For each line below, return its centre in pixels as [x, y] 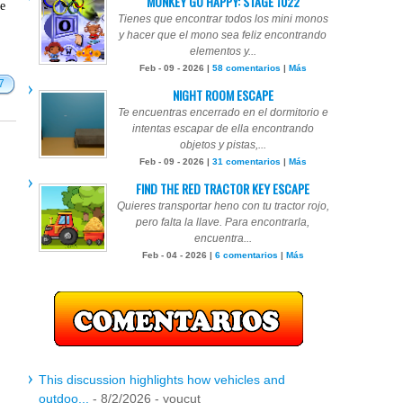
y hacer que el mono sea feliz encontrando [223, 35]
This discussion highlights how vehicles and [162, 380]
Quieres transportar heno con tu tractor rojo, [223, 206]
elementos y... [223, 51]
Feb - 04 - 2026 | [178, 255]
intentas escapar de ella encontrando [223, 129]
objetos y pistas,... [223, 145]
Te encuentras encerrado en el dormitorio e [223, 112]
